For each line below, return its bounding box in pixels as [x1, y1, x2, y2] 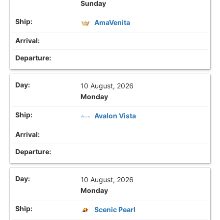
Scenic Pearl [94, 205, 136, 214]
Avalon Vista [94, 111, 137, 120]
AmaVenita [94, 18, 131, 27]
